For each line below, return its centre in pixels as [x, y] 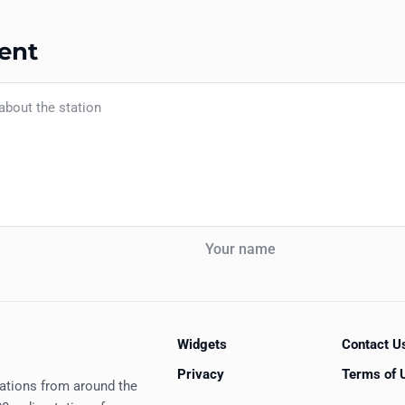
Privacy [201, 374]
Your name [222, 236]
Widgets [202, 344]
